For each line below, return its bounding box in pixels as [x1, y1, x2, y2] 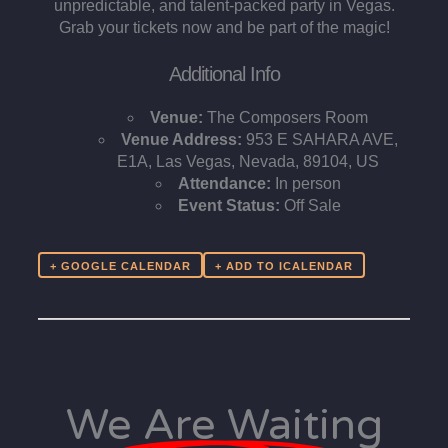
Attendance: [177, 175, 271, 193]
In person [274, 175, 341, 193]
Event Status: [177, 197, 280, 215]
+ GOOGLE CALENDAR [49, 259, 191, 272]
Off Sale [283, 197, 341, 215]
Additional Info [168, 63, 280, 86]
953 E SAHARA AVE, [245, 131, 398, 149]
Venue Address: [120, 131, 242, 149]
